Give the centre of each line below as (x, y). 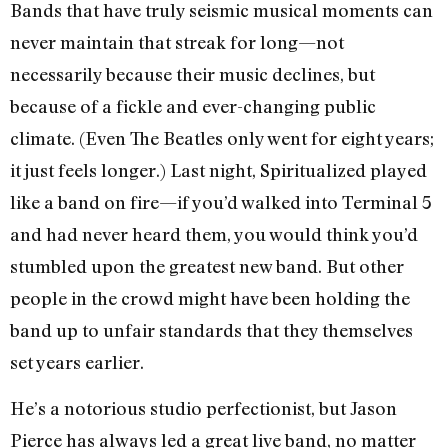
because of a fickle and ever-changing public (193, 105)
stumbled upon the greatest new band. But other (207, 265)
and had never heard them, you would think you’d (214, 233)
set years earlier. (77, 361)
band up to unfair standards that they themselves (211, 329)
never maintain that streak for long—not (177, 41)
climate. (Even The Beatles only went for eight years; (222, 137)
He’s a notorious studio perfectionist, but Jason (203, 408)
